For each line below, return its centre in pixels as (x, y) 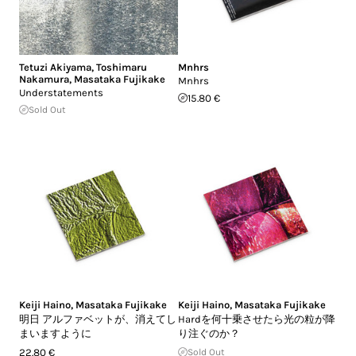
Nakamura (44, 79)
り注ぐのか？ (209, 333)
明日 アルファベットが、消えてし (98, 319)
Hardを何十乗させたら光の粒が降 (257, 319)
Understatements (61, 92)
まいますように (55, 333)
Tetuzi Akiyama (55, 67)
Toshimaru (122, 67)
